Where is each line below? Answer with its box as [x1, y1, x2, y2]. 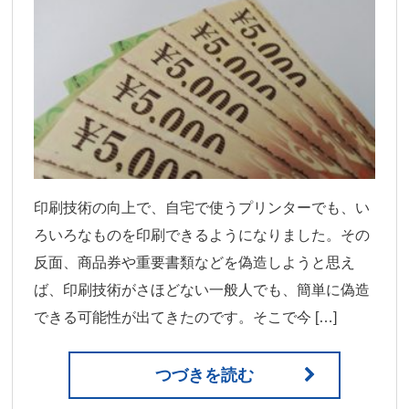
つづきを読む [155, 365, 254, 384]
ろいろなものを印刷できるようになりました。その [34, 226, 371, 243]
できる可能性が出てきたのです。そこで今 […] [34, 309, 338, 325]
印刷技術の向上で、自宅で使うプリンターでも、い [34, 199, 371, 215]
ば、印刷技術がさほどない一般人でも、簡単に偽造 [34, 281, 371, 298]
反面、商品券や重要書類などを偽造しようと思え [34, 254, 356, 270]
